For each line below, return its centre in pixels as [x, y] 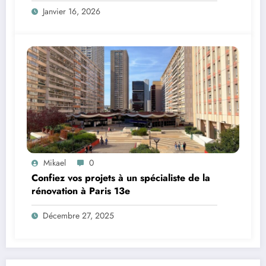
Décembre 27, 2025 [78, 215]
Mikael [55, 162]
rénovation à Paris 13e [81, 191]
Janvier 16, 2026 [72, 11]
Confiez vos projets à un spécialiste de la [121, 178]
